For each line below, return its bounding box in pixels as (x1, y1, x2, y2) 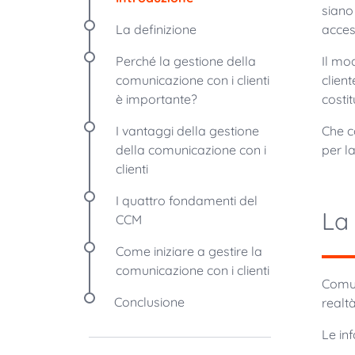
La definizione (116, 21, 197, 37)
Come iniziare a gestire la (116, 243, 262, 259)
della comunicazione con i (116, 142, 266, 158)
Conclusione (114, 294, 185, 310)
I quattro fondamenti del (116, 193, 258, 208)
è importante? (116, 91, 197, 107)
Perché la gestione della (116, 53, 256, 69)
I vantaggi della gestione (116, 123, 259, 139)
